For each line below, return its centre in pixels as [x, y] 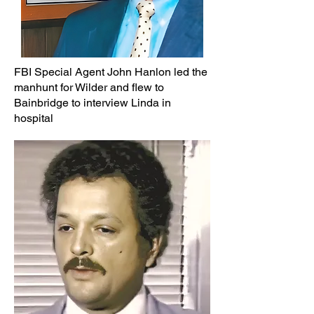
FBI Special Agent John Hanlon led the [111, 72]
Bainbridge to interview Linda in [93, 103]
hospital [34, 118]
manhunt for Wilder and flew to [89, 87]
